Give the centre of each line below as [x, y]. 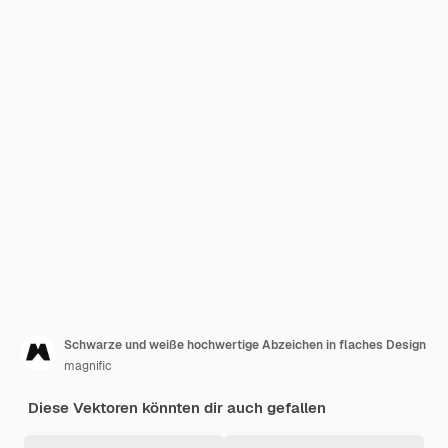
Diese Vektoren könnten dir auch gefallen [177, 407]
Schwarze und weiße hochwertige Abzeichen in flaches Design [245, 345]
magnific [88, 366]
